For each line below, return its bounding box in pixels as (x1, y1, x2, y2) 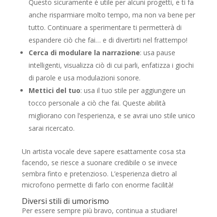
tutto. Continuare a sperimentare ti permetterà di (28, 22, 182, 32)
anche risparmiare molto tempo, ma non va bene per (28, 10, 195, 19)
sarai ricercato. (28, 123, 75, 133)
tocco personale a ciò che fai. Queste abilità (28, 98, 166, 108)
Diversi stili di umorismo (21, 195, 109, 206)
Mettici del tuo (28, 85, 80, 95)
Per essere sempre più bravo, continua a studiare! (21, 205, 177, 215)
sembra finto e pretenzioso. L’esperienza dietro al (21, 169, 177, 178)
